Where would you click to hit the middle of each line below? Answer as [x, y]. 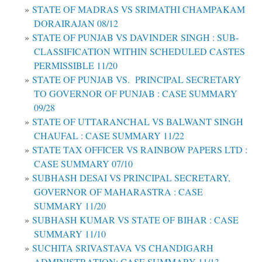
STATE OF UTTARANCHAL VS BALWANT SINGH [138, 121]
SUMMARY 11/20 [70, 205]
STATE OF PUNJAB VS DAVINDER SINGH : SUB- [135, 37]
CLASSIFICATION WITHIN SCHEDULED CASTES [139, 51]
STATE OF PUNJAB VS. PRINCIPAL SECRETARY [137, 79]
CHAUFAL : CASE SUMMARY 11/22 [109, 135]
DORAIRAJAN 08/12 [76, 23]
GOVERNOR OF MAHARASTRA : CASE [118, 191]
